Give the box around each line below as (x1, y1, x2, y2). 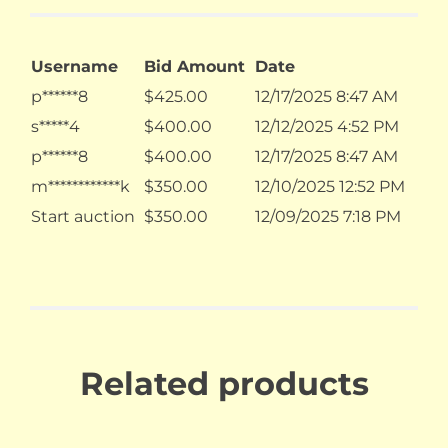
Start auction (31, 207, 135, 227)
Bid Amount (144, 57, 245, 77)
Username (31, 57, 118, 77)
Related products (79, 364, 369, 404)
